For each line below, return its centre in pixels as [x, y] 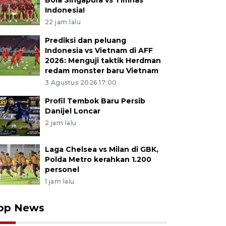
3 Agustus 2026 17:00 [81, 82]
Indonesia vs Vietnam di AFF [99, 50]
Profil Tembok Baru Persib [95, 101]
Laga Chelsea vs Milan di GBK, [101, 149]
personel [62, 169]
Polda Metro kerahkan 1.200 [98, 159]
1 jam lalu [60, 181]
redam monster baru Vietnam [101, 71]
